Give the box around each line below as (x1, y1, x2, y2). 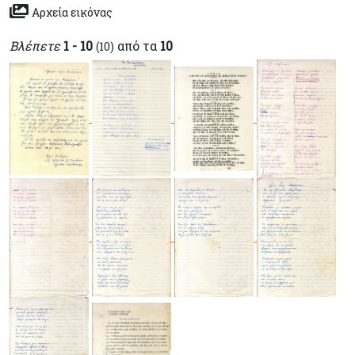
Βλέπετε (10, 36, 60, 54)
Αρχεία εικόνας (32, 4, 113, 20)
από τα (114, 36, 160, 54)
